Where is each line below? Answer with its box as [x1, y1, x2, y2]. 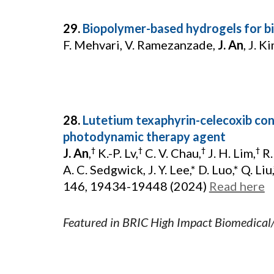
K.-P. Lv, [95, 146, 138, 160]
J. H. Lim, [205, 146, 256, 160]
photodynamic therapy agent [62, 129, 226, 144]
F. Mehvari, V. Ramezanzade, [62, 37, 218, 52]
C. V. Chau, [142, 146, 201, 160]
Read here [209, 179, 265, 193]
